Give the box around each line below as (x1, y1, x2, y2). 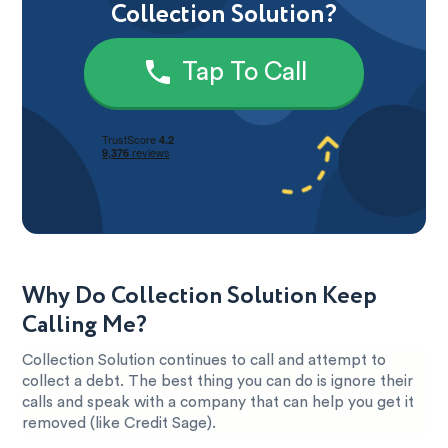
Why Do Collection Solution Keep (22, 278, 378, 314)
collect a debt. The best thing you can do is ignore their (22, 373, 414, 389)
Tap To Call (181, 59, 307, 85)
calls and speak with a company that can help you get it (22, 394, 415, 410)
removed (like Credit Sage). (22, 415, 217, 431)
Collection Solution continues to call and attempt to (22, 352, 387, 368)
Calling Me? (22, 307, 148, 343)
